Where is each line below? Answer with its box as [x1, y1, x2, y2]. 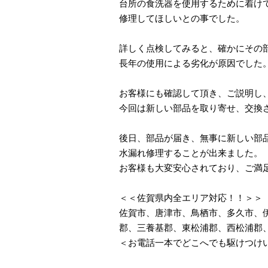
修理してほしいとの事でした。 [119, 13, 245, 23]
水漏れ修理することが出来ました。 [119, 148, 263, 158]
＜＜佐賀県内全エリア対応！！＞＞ [119, 193, 263, 203]
